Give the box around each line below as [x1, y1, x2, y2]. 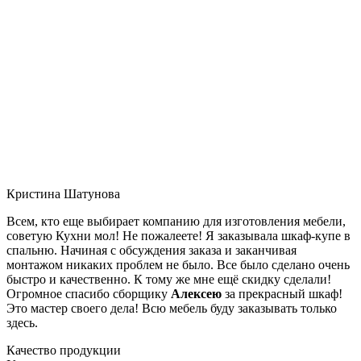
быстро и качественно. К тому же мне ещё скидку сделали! [6, 272, 331, 286]
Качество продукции [6, 342, 121, 357]
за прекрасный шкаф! [222, 286, 342, 301]
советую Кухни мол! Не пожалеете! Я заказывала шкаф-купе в [6, 228, 351, 243]
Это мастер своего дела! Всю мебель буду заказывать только [6, 301, 337, 315]
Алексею [171, 286, 222, 301]
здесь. [6, 315, 38, 330]
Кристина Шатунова [6, 186, 120, 201]
